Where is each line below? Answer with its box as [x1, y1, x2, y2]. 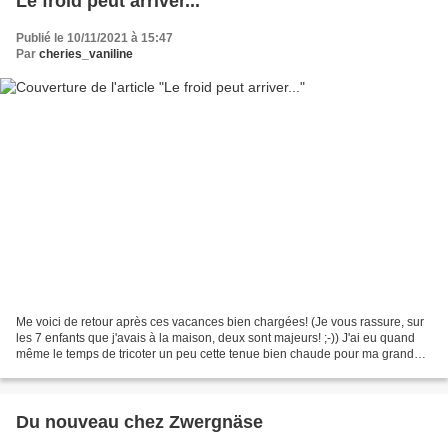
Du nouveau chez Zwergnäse [16, 411, 263, 432]
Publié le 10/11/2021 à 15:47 [16, 31, 173, 46]
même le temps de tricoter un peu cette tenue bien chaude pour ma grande [16, 346, 421, 361]
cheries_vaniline [39, 47, 133, 62]
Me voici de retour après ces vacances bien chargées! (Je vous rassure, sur [16, 314, 424, 329]
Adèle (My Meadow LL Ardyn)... [16, 362, 186, 377]
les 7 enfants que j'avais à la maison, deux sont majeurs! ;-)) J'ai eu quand [16, 330, 415, 345]
